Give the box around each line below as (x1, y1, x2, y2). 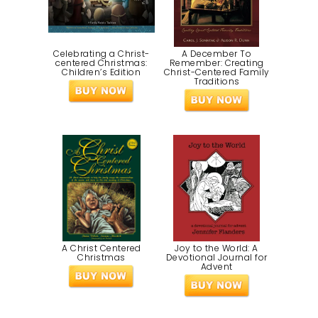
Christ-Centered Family (163, 66, 270, 79)
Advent (200, 260, 233, 273)
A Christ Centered (62, 241, 141, 254)
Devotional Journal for (165, 251, 268, 263)
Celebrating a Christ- (53, 48, 150, 60)
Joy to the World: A (175, 241, 258, 254)
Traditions (193, 75, 240, 88)
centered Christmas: (55, 57, 148, 70)
